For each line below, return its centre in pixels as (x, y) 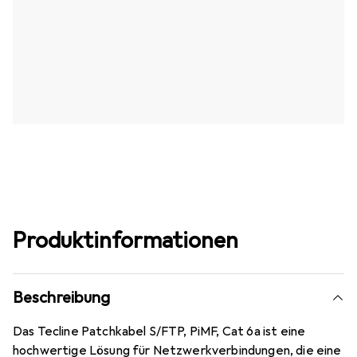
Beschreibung (62, 298)
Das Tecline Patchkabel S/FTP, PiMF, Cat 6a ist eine (159, 332)
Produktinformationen (126, 241)
